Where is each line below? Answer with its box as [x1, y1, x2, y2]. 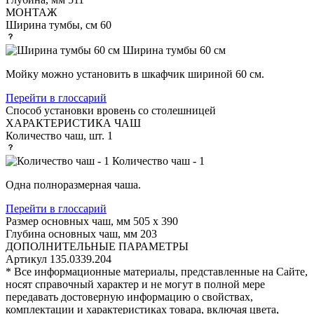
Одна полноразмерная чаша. [6, 178, 141, 191]
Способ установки [6, 104, 94, 116]
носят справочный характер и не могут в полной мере [6, 278, 265, 290]
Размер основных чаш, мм [6, 214, 130, 227]
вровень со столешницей [97, 104, 216, 116]
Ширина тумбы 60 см [123, 43, 226, 56]
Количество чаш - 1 [112, 154, 205, 167]
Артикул [6, 252, 47, 265]
